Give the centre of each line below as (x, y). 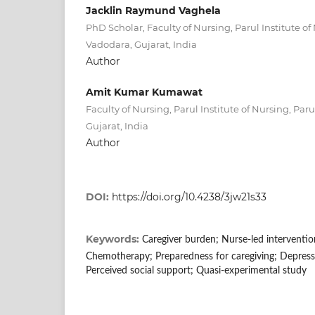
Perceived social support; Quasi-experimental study (196, 270)
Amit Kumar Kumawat (144, 92)
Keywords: (114, 239)
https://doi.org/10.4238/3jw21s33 (189, 197)
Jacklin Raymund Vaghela (153, 10)
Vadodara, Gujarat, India (141, 44)
